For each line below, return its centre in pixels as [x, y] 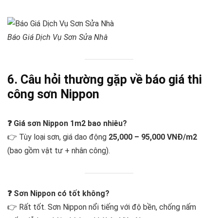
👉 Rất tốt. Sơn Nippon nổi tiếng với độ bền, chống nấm [102, 207]
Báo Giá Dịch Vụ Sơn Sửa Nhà [57, 37]
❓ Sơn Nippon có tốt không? [58, 193]
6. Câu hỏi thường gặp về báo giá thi [105, 80]
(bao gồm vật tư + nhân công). [59, 151]
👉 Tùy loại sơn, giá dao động [58, 137]
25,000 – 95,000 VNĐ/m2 [153, 137]
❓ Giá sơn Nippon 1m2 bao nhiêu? [67, 124]
